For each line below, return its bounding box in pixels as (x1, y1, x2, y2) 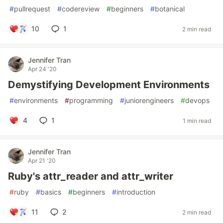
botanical (155, 4, 185, 13)
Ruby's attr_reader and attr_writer (8, 170, 173, 182)
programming (69, 96, 113, 105)
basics (40, 188, 61, 196)
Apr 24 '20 (28, 65, 57, 73)
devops (185, 96, 210, 105)
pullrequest (14, 4, 50, 13)
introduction (116, 188, 155, 196)
